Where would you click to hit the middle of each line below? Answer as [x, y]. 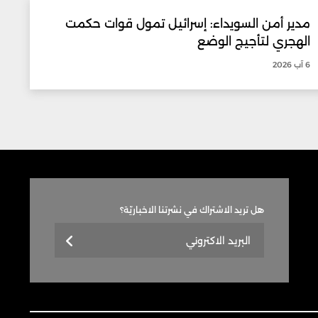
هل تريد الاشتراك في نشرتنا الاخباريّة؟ [192, 209]
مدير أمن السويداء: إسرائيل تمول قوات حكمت [188, 23]
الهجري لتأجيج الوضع [254, 41]
